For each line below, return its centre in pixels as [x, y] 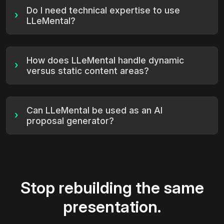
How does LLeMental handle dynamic [105, 60]
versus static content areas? [88, 70]
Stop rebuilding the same [112, 187]
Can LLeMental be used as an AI [94, 110]
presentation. [112, 206]
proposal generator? [70, 120]
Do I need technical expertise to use [103, 10]
